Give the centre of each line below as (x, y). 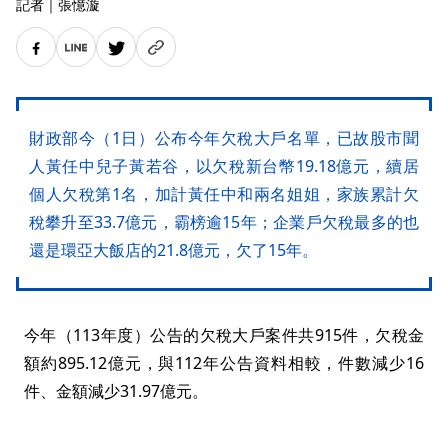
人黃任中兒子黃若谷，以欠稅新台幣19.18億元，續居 (224, 166)
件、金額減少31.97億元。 (116, 391)
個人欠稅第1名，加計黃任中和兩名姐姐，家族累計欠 (224, 194)
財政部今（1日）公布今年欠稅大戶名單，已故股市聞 (224, 138)
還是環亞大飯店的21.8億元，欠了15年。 (173, 250)
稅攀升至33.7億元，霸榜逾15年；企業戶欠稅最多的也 (224, 222)
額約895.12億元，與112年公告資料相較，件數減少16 (224, 363)
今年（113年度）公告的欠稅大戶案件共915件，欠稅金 (224, 335)
